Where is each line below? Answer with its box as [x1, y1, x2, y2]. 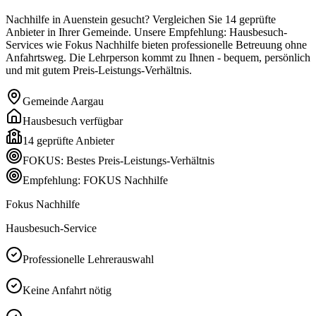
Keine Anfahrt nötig [23, 284, 111, 296]
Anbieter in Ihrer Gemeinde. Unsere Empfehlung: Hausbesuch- [6, 25, 287, 38]
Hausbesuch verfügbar [23, 114, 123, 127]
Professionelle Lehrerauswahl [23, 253, 154, 265]
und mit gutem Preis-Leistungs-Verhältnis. [6, 63, 192, 76]
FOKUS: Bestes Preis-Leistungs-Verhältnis [23, 154, 214, 166]
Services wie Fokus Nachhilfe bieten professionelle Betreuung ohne [6, 38, 307, 51]
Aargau [68, 95, 104, 107]
